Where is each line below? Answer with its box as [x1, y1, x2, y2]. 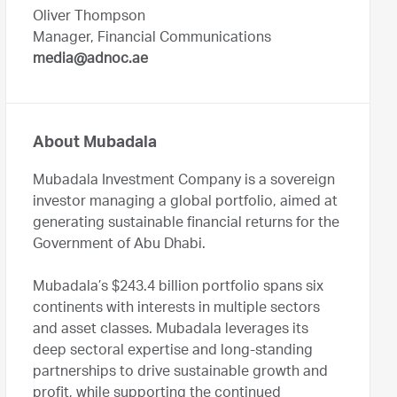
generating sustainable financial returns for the [33, 217, 339, 231]
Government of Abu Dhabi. [33, 238, 209, 253]
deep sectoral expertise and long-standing [33, 345, 313, 359]
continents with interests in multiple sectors [33, 302, 320, 316]
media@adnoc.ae [33, 53, 148, 67]
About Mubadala [33, 136, 157, 152]
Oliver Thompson [33, 11, 145, 25]
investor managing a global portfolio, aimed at [33, 196, 338, 210]
